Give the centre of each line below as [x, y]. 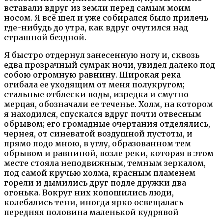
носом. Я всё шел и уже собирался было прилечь [106, 17]
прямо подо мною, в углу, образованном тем [97, 143]
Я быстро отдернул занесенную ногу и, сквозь [102, 55]
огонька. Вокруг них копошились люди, [89, 192]
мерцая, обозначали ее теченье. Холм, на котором [109, 104]
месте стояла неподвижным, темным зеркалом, [105, 163]
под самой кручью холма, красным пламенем [100, 173]
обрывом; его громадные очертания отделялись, [107, 124]
